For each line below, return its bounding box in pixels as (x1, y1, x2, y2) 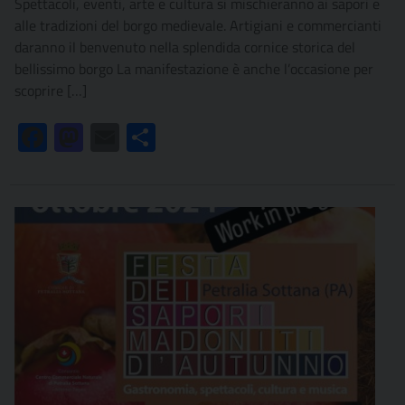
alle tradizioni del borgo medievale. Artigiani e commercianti (14, 14, 381, 37)
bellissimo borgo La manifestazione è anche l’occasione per (14, 58, 373, 80)
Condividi (155, 127, 212, 149)
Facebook (47, 127, 103, 149)
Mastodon (83, 127, 144, 149)
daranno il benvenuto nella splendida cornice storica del (14, 36, 355, 59)
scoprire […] (14, 80, 87, 102)
